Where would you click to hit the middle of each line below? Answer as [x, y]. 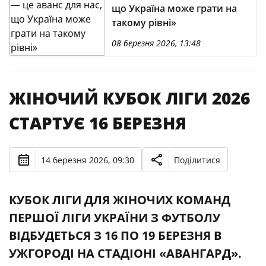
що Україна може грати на [174, 8]
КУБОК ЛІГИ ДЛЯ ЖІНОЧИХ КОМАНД [120, 200]
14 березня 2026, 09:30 [88, 160]
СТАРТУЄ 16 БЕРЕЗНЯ [98, 123]
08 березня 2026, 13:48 [156, 43]
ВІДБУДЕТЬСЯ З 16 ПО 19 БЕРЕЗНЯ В [115, 235]
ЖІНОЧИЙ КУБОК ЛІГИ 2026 [129, 98]
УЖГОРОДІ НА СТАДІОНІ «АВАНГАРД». [125, 253]
